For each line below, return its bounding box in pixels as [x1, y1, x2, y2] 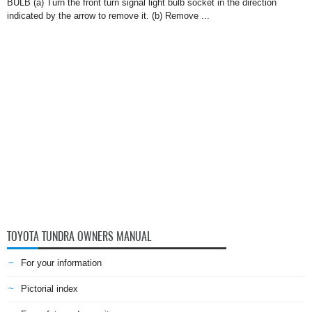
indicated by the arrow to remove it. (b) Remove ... [7, 10, 210, 21]
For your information [21, 258, 102, 268]
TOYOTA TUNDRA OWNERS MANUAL [7, 229, 151, 244]
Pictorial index [21, 283, 78, 294]
